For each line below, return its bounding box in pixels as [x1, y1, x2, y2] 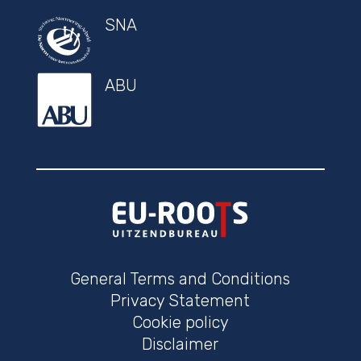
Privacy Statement [110, 290, 251, 310]
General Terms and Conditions [70, 268, 291, 288]
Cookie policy [131, 312, 229, 332]
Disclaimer [142, 334, 219, 354]
